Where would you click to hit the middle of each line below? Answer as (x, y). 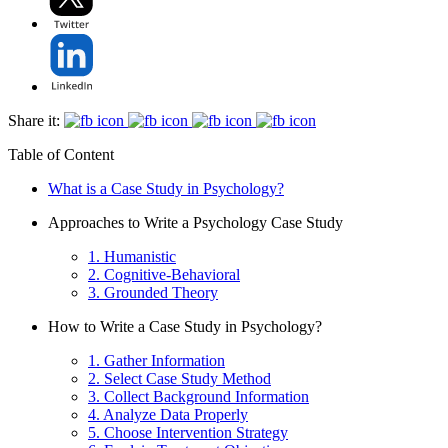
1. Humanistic (132, 257)
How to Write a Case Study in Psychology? (185, 327)
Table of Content (61, 155)
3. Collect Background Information (198, 397)
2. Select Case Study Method (179, 379)
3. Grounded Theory (153, 293)
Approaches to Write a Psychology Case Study (195, 223)
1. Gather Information (156, 361)
